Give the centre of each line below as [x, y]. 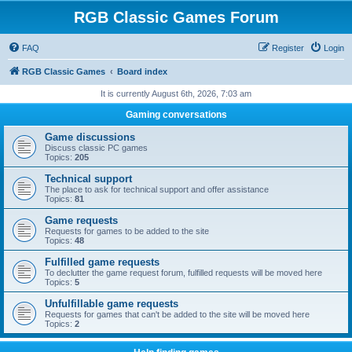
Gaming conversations [176, 115]
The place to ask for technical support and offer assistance [157, 189]
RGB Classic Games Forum [176, 17]
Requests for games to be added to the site [127, 231]
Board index [142, 71]
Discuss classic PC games [96, 148]
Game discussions [90, 137]
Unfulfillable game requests [112, 304]
